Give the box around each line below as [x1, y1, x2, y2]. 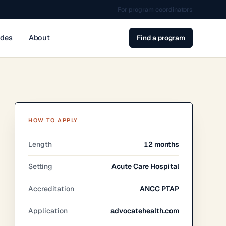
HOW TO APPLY [28, 117, 78, 124]
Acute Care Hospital [111, 162, 180, 171]
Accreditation [28, 184, 75, 193]
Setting [28, 162, 53, 171]
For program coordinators [117, 5, 193, 14]
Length [28, 140, 52, 149]
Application [28, 206, 68, 215]
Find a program [137, 33, 186, 42]
